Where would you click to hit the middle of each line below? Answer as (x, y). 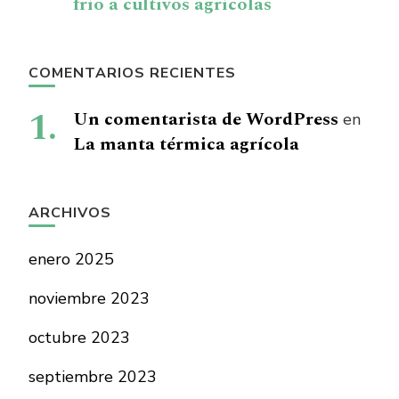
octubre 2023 (79, 338)
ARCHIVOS (70, 213)
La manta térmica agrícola (186, 144)
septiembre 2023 (93, 377)
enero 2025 (71, 259)
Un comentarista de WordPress (206, 119)
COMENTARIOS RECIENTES (132, 73)
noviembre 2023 (89, 298)
